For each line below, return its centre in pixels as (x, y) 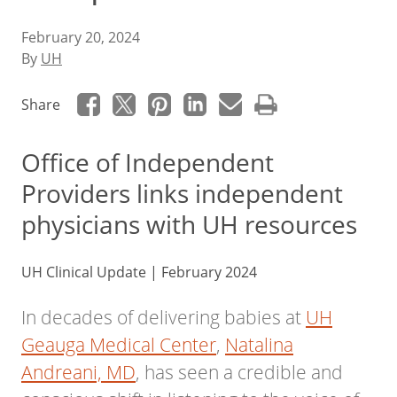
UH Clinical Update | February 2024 (139, 272)
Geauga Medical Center (119, 345)
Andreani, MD (78, 372)
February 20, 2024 (81, 37)
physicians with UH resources (189, 224)
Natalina (259, 345)
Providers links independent (182, 193)
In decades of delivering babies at (163, 317)
